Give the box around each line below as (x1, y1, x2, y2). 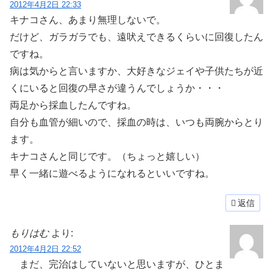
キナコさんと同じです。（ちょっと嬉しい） (10, 151, 205, 162)
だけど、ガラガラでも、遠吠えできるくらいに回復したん (10, 32, 263, 43)
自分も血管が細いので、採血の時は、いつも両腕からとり (10, 117, 263, 128)
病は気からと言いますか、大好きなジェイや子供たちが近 (10, 66, 263, 77)
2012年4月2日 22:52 (10, 244, 81, 253)
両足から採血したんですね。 (10, 100, 136, 111)
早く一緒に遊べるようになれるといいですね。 (10, 168, 214, 179)
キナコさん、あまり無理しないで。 (10, 15, 166, 26)
